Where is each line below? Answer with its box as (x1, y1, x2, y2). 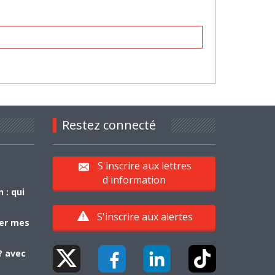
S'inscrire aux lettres (98, 159, 192, 173)
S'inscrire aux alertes (96, 209, 193, 223)
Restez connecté (61, 116, 156, 133)
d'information (102, 172, 166, 187)
